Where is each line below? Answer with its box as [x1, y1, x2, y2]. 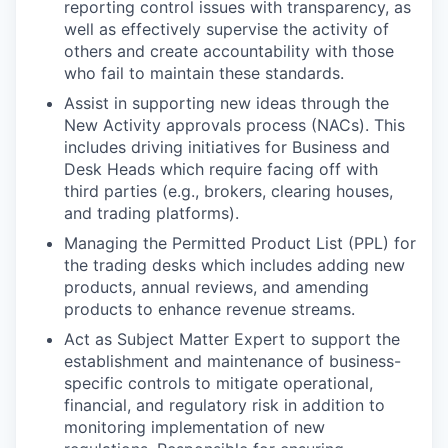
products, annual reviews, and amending [64, 276, 369, 297]
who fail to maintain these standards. [64, 62, 344, 83]
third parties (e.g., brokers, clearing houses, [64, 180, 393, 201]
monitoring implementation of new [64, 416, 325, 437]
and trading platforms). [64, 202, 239, 223]
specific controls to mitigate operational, [64, 372, 373, 393]
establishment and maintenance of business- [64, 350, 401, 371]
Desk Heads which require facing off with [64, 158, 378, 179]
